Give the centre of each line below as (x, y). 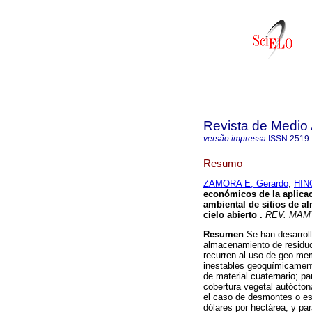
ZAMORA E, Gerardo (246, 184)
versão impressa (235, 139)
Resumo (223, 163)
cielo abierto (232, 215)
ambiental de (233, 205)
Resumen (224, 235)
